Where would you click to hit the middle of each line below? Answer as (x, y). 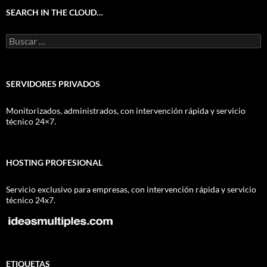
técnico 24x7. (31, 200)
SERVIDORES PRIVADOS (53, 84)
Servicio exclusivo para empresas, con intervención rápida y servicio (131, 189)
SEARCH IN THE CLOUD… (55, 12)
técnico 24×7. (31, 121)
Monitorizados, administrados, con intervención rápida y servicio (126, 111)
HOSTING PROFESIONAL (54, 162)
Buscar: (19, 38)
